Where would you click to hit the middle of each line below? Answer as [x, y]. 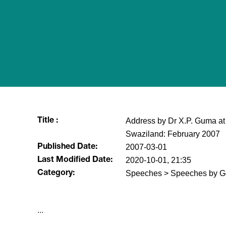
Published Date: [67, 147]
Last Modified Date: [75, 160]
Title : [47, 121]
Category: [56, 174]
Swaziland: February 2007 [173, 134]
